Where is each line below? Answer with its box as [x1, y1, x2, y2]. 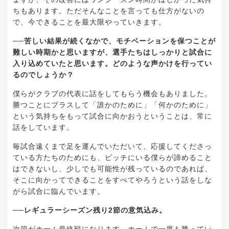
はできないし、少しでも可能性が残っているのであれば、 [13, 164, 212, 173]
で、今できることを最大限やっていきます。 [13, 17, 166, 26]
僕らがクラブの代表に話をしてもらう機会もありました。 [13, 89, 212, 98]
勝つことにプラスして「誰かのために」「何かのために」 [13, 100, 212, 109]
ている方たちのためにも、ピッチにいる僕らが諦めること [13, 153, 212, 162]
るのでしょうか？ [13, 70, 74, 79]
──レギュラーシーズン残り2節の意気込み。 [13, 205, 167, 214]
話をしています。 [13, 123, 74, 131]
